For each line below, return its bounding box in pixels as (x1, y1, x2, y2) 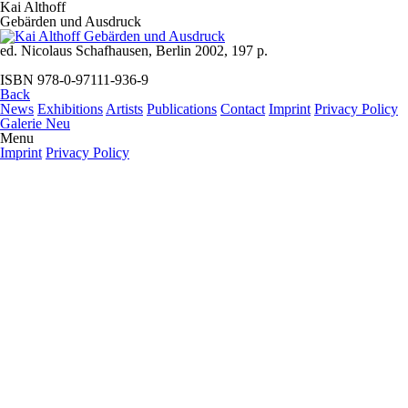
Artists (106, 101, 143, 117)
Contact (220, 101, 265, 117)
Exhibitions (37, 101, 103, 117)
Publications (147, 101, 217, 117)
